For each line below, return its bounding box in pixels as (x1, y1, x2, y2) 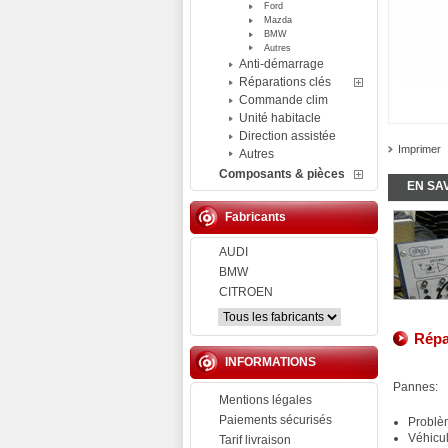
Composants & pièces (219, 167, 345, 181)
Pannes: (393, 380, 438, 394)
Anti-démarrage (239, 57, 324, 71)
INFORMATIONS (225, 355, 316, 369)
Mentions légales (219, 393, 312, 407)
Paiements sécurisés (219, 413, 332, 427)
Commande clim (239, 93, 328, 107)
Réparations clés (239, 75, 331, 89)
